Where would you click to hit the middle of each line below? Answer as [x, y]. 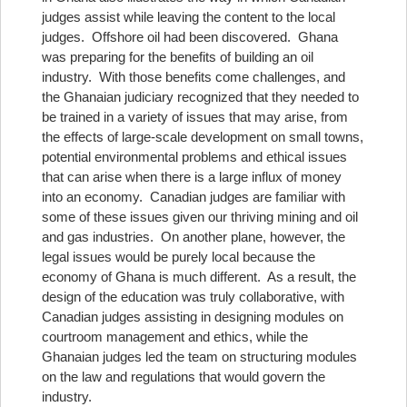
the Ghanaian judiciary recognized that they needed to [200, 97]
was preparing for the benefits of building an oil [178, 57]
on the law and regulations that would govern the [184, 377]
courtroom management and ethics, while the [175, 337]
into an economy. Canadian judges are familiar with [194, 197]
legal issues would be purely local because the [179, 257]
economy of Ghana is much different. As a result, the [199, 277]
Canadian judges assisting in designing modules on [193, 317]
